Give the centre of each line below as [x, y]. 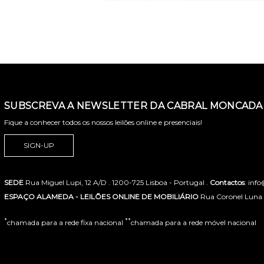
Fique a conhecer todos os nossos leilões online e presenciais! [103, 122]
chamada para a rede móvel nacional [194, 222]
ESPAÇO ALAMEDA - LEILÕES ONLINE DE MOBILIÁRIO [101, 196]
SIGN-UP [39, 145]
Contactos [227, 182]
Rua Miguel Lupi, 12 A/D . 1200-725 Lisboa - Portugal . [117, 182]
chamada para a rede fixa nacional [66, 222]
